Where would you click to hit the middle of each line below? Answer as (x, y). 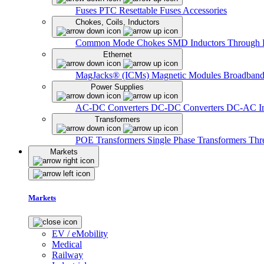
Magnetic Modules (187, 75)
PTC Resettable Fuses (141, 10)
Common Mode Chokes (121, 42)
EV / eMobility (80, 234)
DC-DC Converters (189, 107)
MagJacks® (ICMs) (113, 75)
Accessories (205, 10)
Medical (67, 245)
